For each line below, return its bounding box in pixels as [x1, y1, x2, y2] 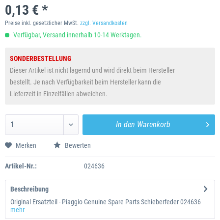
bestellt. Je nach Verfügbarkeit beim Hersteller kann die [10, 78, 161, 86]
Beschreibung [10, 185, 49, 193]
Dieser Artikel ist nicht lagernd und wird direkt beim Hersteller [10, 66, 175, 75]
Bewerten [63, 141, 91, 150]
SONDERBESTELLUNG [10, 55, 71, 63]
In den [115, 120, 135, 130]
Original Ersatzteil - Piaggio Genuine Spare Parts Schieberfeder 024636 [10, 198, 201, 206]
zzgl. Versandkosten [80, 20, 128, 27]
